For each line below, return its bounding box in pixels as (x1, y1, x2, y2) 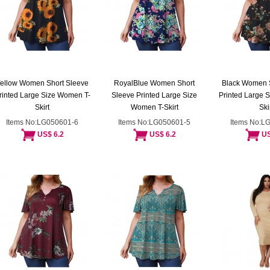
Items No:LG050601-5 (118, 118, 190, 127)
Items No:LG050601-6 (6, 118, 78, 127)
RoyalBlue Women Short (114, 79, 195, 87)
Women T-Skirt (130, 103, 178, 111)
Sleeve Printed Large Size (111, 91, 197, 99)
